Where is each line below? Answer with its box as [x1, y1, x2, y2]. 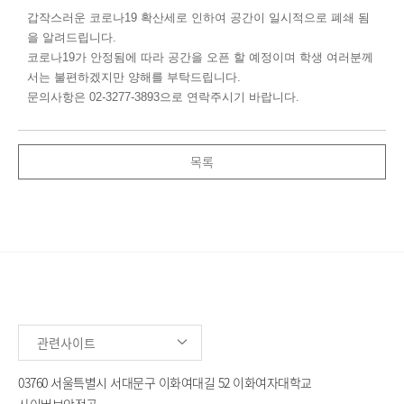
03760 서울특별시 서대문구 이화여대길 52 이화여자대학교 [18, 372, 312, 391]
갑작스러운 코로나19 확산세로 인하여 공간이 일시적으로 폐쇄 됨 [27, 10, 370, 24]
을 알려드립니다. [27, 30, 116, 44]
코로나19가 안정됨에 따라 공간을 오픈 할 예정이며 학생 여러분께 [27, 50, 373, 64]
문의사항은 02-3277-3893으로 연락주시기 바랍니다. [27, 89, 299, 104]
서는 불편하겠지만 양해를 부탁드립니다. [27, 69, 241, 84]
